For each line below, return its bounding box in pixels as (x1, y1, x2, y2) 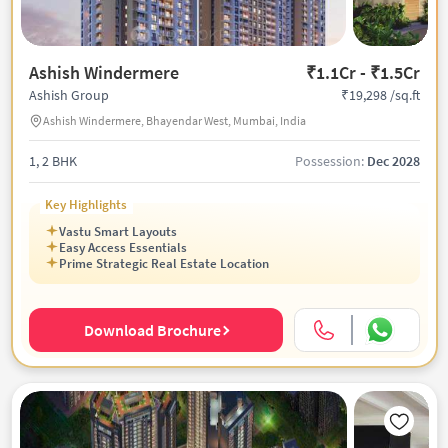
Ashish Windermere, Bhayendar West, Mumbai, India (42, 112, 306, 128)
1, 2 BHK (28, 152, 77, 170)
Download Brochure (83, 320, 221, 340)
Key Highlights (45, 196, 128, 214)
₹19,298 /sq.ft (340, 85, 420, 104)
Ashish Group (28, 86, 109, 104)
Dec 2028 (366, 152, 420, 170)
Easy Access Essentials (59, 239, 187, 256)
